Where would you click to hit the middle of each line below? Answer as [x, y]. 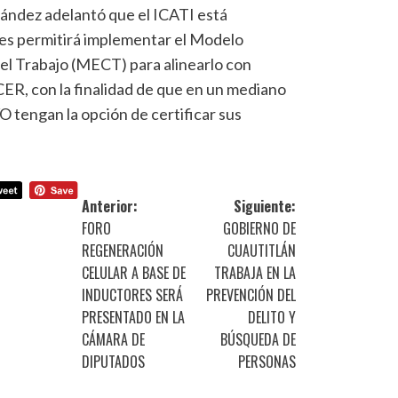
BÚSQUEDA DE [259, 339]
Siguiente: [265, 206]
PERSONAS [267, 361]
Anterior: [110, 206]
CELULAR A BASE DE [134, 272]
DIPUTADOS [114, 361]
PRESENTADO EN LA [134, 317]
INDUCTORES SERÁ [133, 295]
